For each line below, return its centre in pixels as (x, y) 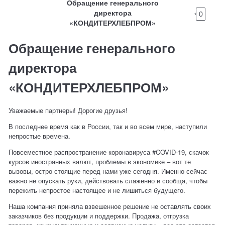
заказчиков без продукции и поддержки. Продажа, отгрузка (99, 216)
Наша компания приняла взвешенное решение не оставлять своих (110, 206)
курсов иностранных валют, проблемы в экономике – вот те (100, 162)
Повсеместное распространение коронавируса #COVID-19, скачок (109, 152)
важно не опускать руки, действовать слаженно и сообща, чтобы (108, 181)
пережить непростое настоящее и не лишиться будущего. (97, 190)
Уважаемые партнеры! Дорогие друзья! (68, 110)
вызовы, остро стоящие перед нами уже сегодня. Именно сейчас (108, 171)
